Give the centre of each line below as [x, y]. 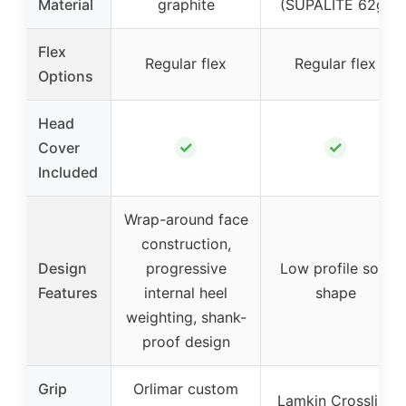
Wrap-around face [186, 219]
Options [66, 76]
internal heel [186, 293]
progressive [186, 268]
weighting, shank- [186, 317]
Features [68, 293]
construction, [186, 244]
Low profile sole [335, 268]
